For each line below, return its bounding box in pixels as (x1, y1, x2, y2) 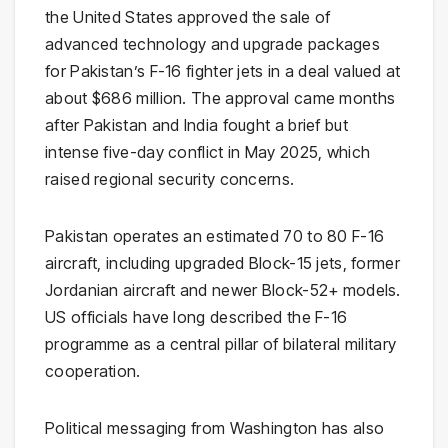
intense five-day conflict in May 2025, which (45, 142, 371, 163)
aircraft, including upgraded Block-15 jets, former (45, 253, 400, 274)
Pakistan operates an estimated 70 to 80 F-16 (45, 226, 385, 247)
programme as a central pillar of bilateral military (45, 334, 397, 355)
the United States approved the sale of (45, 7, 331, 28)
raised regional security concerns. (45, 169, 295, 190)
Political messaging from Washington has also (45, 418, 385, 439)
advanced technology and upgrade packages (45, 34, 380, 55)
